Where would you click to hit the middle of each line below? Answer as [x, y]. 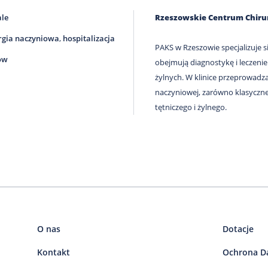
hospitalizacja [89, 39]
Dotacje [238, 229]
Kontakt [54, 252]
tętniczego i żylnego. [191, 107]
